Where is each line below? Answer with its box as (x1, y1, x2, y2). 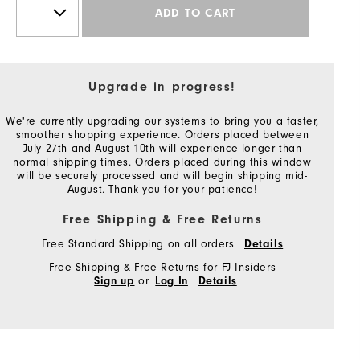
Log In (155, 274, 188, 288)
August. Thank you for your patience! (67, 182, 258, 196)
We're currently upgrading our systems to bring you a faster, (6, 113, 320, 128)
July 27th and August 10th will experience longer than (22, 141, 302, 155)
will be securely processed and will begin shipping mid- (17, 168, 308, 182)
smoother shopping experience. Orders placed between (15, 127, 309, 141)
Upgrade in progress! (88, 79, 236, 94)
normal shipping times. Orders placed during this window (13, 154, 312, 169)
